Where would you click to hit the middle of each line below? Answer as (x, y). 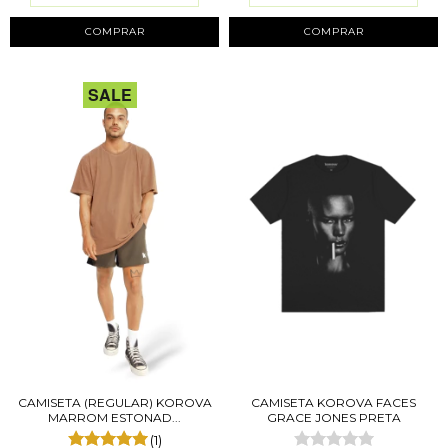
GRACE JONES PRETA (333, 418)
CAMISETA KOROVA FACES (333, 403)
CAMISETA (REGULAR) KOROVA (114, 403)
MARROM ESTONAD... (114, 418)
